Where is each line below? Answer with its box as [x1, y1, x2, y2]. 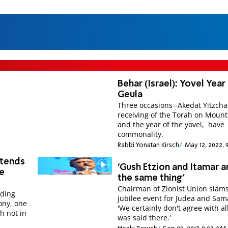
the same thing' [118, 173, 185, 183]
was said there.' [118, 212, 172, 222]
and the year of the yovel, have [118, 119, 225, 129]
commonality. [118, 129, 164, 139]
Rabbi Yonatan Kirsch [118, 142, 180, 149]
